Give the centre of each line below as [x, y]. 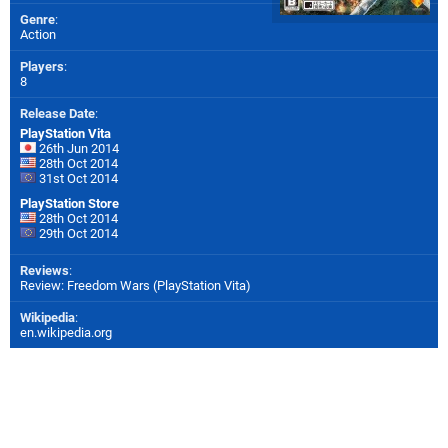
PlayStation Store [69, 204]
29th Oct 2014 [77, 234]
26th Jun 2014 [77, 149]
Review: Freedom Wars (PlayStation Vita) [135, 286]
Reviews [44, 271]
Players [42, 67]
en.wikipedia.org [66, 333]
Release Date [57, 114]
